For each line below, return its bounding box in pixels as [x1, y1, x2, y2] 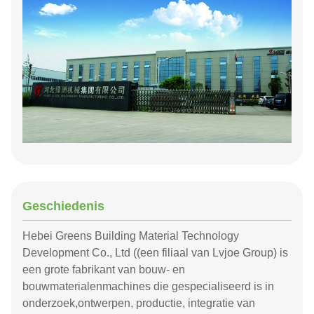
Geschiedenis [22, 199, 104, 214]
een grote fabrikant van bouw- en [22, 264, 185, 276]
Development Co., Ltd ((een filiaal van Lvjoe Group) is [22, 247, 288, 259]
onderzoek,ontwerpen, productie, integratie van [22, 297, 255, 310]
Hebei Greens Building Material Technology [22, 230, 239, 243]
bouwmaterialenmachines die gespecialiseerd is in [22, 280, 274, 293]
